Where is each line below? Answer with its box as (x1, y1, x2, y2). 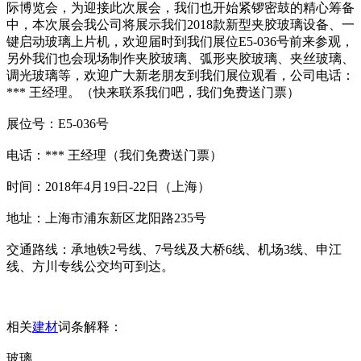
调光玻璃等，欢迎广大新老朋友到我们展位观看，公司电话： (6, 68, 355, 82)
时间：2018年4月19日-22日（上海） (6, 180, 210, 193)
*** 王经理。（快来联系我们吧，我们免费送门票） (6, 85, 300, 99)
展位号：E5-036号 (6, 117, 109, 131)
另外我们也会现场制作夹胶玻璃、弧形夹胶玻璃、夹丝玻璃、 (6, 52, 355, 65)
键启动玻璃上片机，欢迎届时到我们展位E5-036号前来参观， (6, 35, 354, 48)
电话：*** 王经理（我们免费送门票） (6, 148, 222, 162)
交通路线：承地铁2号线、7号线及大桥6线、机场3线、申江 (6, 243, 342, 256)
